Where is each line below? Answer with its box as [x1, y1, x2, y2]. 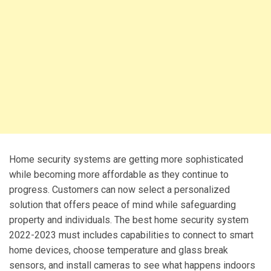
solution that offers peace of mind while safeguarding [9, 198, 236, 211]
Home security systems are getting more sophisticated [9, 153, 243, 165]
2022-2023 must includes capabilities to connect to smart [9, 229, 253, 241]
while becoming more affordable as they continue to [9, 168, 229, 180]
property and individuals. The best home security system [9, 214, 249, 226]
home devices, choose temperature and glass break [9, 244, 228, 256]
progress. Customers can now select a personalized [9, 183, 230, 195]
